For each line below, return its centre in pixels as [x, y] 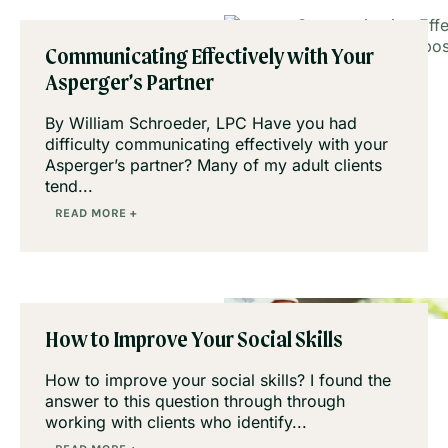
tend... [69, 186]
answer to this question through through [195, 401]
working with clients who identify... [176, 422]
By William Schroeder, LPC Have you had [201, 123]
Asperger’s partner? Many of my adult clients [213, 165]
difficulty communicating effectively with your [216, 144]
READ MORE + [96, 213]
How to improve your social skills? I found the [218, 380]
